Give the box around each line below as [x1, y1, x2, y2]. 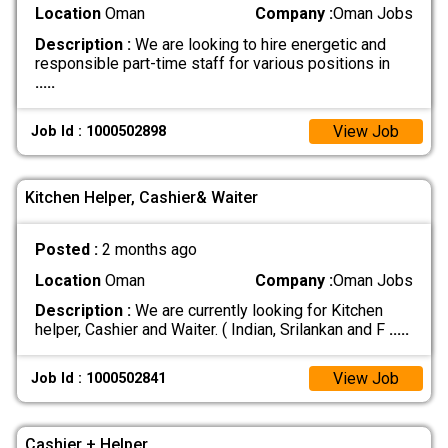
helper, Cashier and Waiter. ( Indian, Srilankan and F [34, 319, 389, 339]
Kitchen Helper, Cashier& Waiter [25, 187, 258, 207]
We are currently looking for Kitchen [130, 300, 383, 320]
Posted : [34, 240, 102, 260]
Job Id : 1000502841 [31, 370, 167, 388]
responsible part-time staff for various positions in [34, 53, 390, 73]
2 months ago [101, 240, 197, 260]
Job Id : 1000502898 [31, 123, 167, 140]
